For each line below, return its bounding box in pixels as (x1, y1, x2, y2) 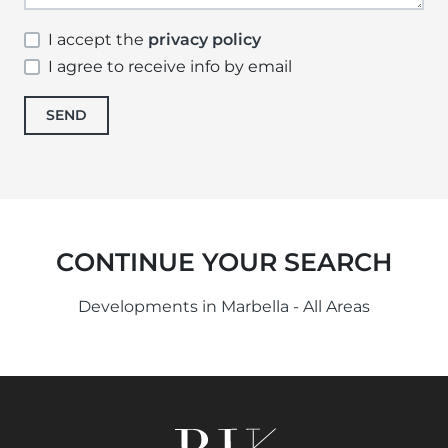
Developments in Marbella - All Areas (78, 297, 370, 317)
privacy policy (148, 30, 261, 49)
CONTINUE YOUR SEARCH (56, 247, 392, 278)
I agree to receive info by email (48, 57, 292, 77)
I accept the (48, 30, 148, 49)
